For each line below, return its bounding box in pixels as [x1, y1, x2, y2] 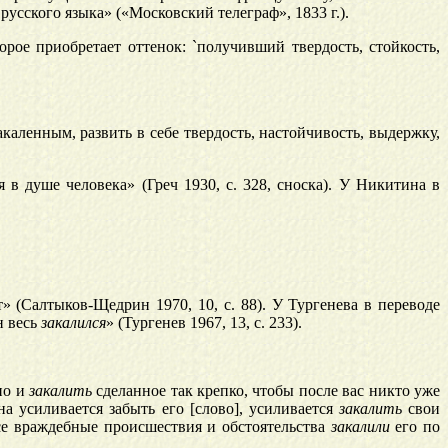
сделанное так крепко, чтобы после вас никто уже [91, 382, 441, 400]
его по [389, 418, 441, 436]
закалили [330, 418, 390, 436]
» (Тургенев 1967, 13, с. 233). [106, 314, 302, 332]
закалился [41, 314, 106, 332]
